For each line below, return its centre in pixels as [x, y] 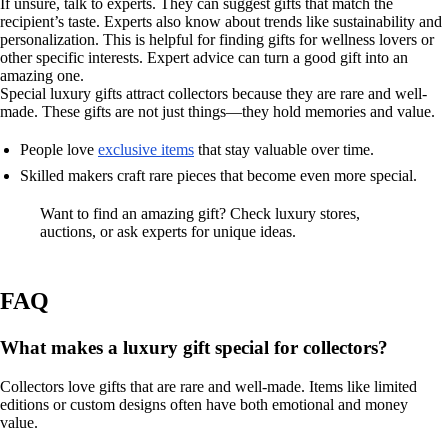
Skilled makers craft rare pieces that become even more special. [218, 176]
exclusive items [146, 150]
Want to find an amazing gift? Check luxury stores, [200, 214]
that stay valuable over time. [284, 150]
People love [59, 150]
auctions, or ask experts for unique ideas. [168, 232]
